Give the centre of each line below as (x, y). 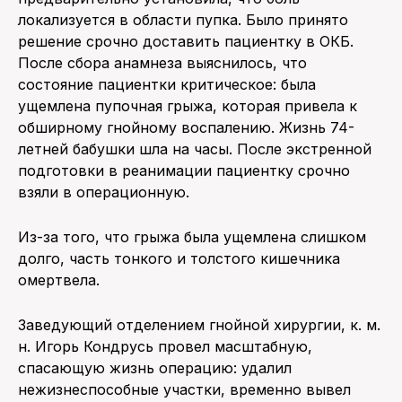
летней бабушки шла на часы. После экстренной (195, 149)
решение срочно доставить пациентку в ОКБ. (186, 41)
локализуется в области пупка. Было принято (183, 19)
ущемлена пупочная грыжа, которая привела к (188, 105)
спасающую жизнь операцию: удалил (155, 367)
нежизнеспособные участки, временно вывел (184, 389)
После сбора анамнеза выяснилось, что (162, 62)
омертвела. (59, 280)
